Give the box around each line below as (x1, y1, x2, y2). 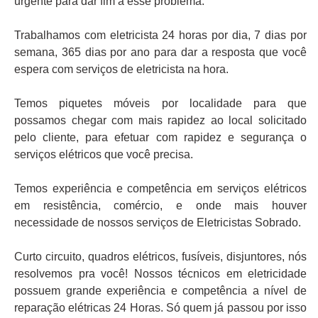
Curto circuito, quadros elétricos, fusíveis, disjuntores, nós (14, 251, 307, 263)
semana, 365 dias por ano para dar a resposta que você (14, 46, 307, 59)
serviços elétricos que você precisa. (14, 148, 193, 161)
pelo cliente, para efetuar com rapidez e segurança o (14, 131, 307, 144)
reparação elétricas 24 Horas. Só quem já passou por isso (14, 302, 307, 314)
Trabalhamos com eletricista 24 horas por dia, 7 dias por (14, 29, 307, 42)
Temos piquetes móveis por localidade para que (14, 97, 307, 110)
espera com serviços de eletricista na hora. (14, 63, 229, 76)
